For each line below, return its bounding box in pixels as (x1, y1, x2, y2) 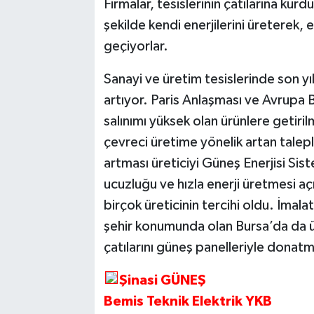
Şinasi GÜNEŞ (118, 273, 206, 288)
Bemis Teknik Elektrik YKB (103, 294, 272, 309)
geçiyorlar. (103, 39, 168, 54)
